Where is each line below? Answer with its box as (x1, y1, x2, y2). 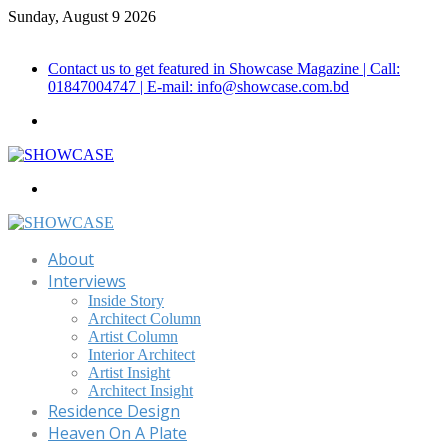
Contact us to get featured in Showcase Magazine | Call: (48, 60, 400, 77)
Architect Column (88, 310, 201, 327)
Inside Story (88, 292, 164, 309)
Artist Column (88, 328, 178, 345)
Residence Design (48, 400, 180, 422)
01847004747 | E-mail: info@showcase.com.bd (48, 78, 349, 95)
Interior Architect (88, 346, 195, 363)
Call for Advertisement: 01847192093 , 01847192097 (8, 26, 347, 43)
